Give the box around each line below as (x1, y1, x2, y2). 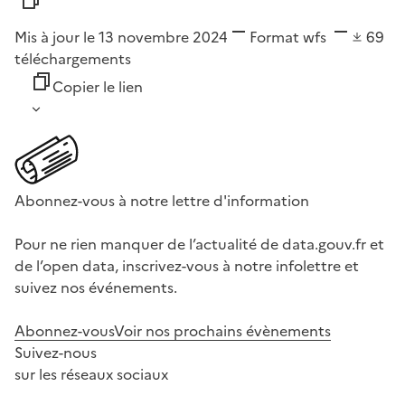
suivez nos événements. (14, 277, 177, 299)
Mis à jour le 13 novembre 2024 (14, 26, 228, 49)
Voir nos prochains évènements (114, 320, 331, 343)
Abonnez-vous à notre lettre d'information (14, 190, 309, 212)
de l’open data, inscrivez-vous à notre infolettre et (14, 255, 359, 278)
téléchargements (14, 48, 131, 71)
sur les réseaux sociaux (14, 363, 168, 386)
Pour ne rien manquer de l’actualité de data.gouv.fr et (14, 233, 384, 256)
